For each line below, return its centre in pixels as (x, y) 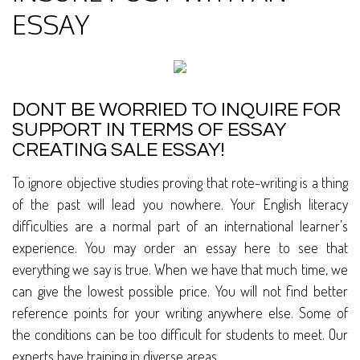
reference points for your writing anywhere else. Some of (180, 313)
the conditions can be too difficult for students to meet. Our (180, 335)
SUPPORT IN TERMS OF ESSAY (149, 130)
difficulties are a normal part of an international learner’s (180, 226)
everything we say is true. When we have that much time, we (180, 270)
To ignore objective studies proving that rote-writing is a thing (180, 183)
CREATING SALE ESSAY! (118, 150)
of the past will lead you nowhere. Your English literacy (180, 205)
